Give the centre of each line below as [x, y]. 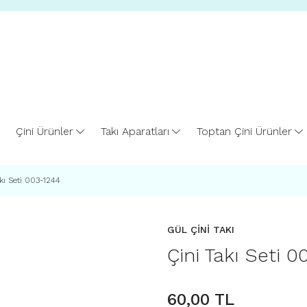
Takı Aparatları [135, 131]
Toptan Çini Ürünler [244, 131]
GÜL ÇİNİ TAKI [201, 230]
